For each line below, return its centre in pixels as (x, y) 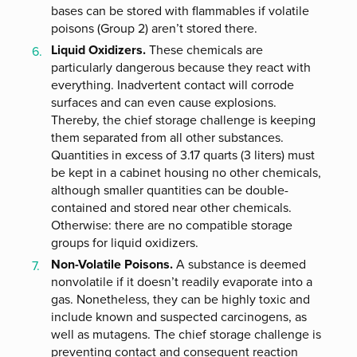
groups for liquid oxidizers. (125, 243)
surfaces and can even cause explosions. (164, 102)
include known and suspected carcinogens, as (179, 317)
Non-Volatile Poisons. (112, 264)
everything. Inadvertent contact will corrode (173, 85)
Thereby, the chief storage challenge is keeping (183, 120)
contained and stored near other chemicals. (171, 208)
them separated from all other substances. (167, 137)
